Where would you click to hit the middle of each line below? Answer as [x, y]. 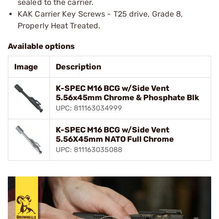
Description [78, 66]
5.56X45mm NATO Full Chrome [115, 139]
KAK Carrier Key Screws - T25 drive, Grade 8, [100, 14]
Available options [41, 46]
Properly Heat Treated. [59, 25]
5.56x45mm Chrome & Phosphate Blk [127, 97]
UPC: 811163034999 [89, 108]
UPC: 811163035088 [89, 150]
